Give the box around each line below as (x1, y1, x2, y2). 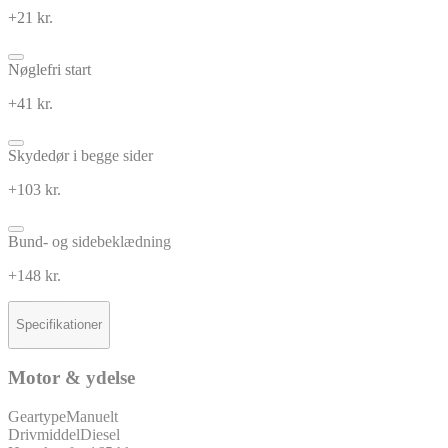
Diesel (80, 425, 120, 443)
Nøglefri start (8, 60, 91, 78)
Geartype (8, 407, 66, 425)
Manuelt (66, 407, 118, 425)
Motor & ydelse (8, 367, 135, 389)
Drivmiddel (8, 425, 80, 443)
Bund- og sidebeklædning (8, 232, 171, 250)
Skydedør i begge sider (8, 146, 153, 164)
